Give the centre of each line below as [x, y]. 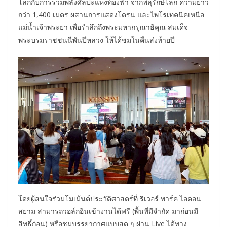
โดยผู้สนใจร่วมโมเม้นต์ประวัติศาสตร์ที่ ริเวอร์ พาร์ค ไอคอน [110, 198]
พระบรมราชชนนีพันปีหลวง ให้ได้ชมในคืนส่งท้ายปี [97, 40]
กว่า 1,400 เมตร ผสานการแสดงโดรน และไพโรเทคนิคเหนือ [111, 15]
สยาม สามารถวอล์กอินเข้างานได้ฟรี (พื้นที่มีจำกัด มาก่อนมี [108, 211]
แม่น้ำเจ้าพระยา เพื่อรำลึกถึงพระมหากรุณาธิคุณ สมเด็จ [103, 27]
